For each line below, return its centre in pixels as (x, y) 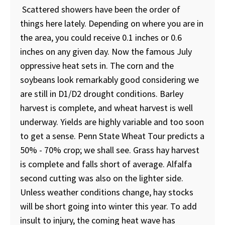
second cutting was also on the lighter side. (102, 178)
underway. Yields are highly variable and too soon (112, 122)
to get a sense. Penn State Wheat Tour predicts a (112, 136)
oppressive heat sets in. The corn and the (97, 65)
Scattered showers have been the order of (100, 9)
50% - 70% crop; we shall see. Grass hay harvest (110, 150)
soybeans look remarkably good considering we (109, 79)
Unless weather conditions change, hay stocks (107, 192)
